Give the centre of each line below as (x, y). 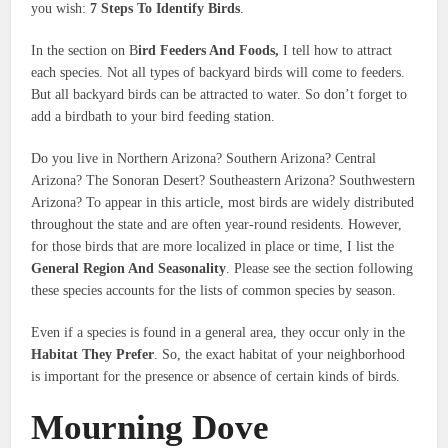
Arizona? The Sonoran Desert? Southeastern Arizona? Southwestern (223, 181)
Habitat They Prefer (93, 355)
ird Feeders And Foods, (209, 51)
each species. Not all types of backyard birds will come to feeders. (218, 73)
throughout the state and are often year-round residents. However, (217, 225)
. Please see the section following (320, 269)
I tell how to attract (336, 51)
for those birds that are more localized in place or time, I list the (213, 247)
